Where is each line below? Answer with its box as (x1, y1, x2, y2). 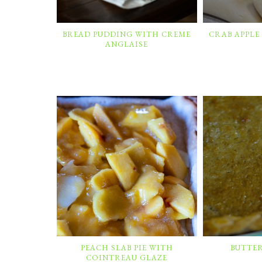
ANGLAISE (105, 39, 149, 49)
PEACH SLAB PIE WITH (80, 242, 173, 253)
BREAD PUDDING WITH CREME (63, 29, 191, 39)
